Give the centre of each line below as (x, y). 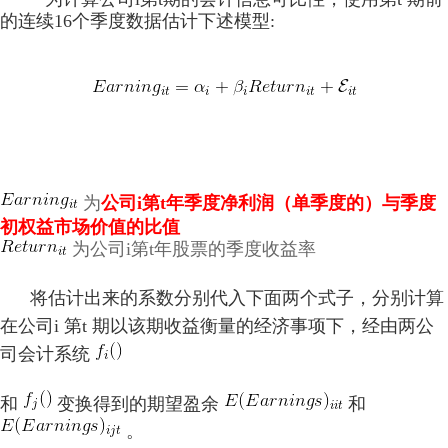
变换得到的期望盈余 (140, 403)
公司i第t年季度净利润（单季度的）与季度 (268, 202)
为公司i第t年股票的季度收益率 (191, 248)
